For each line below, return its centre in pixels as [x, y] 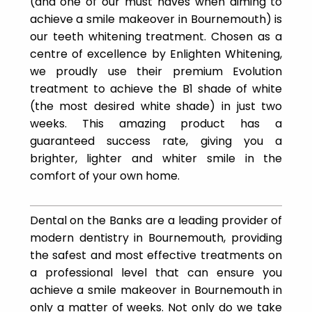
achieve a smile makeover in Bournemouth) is [156, 19]
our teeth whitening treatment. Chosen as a [156, 36]
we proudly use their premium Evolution [156, 71]
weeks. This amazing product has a [156, 123]
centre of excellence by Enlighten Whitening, [156, 54]
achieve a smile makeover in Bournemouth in [156, 290]
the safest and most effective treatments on [156, 255]
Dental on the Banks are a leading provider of [156, 220]
